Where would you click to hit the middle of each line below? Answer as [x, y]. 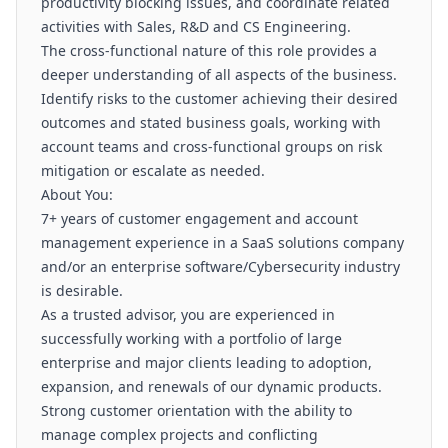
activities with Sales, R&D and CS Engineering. [196, 26]
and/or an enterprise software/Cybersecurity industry [220, 266]
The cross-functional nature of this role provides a [209, 50]
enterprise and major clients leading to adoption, [206, 362]
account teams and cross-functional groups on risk [211, 146]
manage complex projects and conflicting [179, 434]
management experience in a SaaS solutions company [222, 242]
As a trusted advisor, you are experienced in [188, 314]
